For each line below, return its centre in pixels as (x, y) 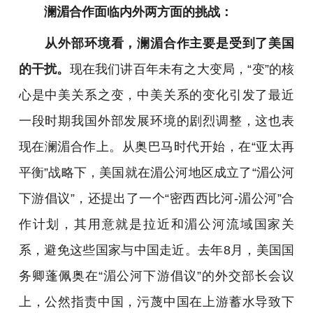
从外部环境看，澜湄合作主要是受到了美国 (156, 43)
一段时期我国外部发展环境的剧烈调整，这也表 (156, 121)
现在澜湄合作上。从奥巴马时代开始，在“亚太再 (156, 147)
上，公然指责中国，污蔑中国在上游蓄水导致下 (156, 302)
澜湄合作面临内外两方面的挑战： (125, 11)
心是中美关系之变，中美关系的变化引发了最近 (156, 95)
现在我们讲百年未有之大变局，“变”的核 (182, 69)
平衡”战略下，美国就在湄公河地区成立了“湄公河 (156, 173)
